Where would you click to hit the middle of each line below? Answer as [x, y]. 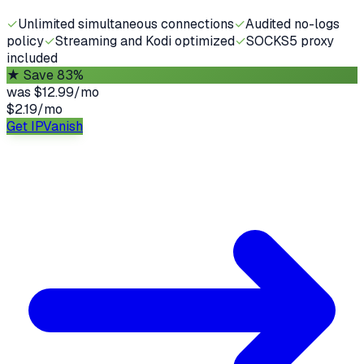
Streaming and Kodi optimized [145, 41]
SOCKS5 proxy [290, 41]
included [32, 58]
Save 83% [54, 75]
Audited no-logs [292, 24]
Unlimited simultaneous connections [126, 24]
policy [25, 41]
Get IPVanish [45, 126]
